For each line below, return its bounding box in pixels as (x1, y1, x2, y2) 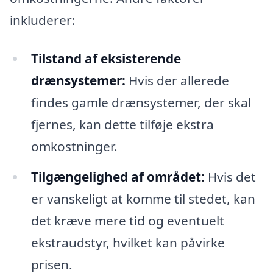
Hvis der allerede (125, 72, 229, 90)
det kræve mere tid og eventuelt (30, 212, 224, 230)
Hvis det (204, 168, 256, 186)
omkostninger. (30, 138, 118, 155)
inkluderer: (10, 11, 76, 29)
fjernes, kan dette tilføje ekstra (30, 116, 214, 133)
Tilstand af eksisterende (30, 50, 181, 68)
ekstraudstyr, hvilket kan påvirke (30, 234, 225, 252)
